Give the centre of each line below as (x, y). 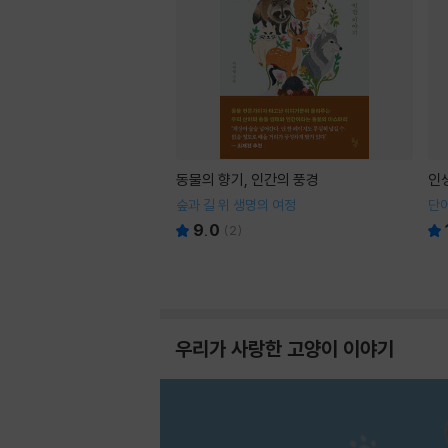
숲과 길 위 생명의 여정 (236, 205)
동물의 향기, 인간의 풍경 (247, 179)
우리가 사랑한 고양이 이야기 (284, 348)
